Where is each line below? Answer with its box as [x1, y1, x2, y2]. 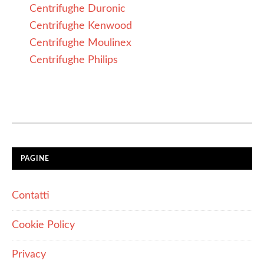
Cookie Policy [12, 220, 75, 230]
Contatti [12, 190, 49, 201]
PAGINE [21, 155, 49, 162]
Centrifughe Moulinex [29, 38, 131, 48]
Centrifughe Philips [29, 55, 118, 65]
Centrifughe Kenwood [29, 21, 132, 31]
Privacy [12, 249, 46, 260]
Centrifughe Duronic [29, 4, 126, 14]
